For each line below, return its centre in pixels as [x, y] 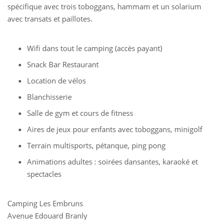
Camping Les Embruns [45, 203]
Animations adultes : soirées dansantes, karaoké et [112, 162]
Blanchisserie [49, 97]
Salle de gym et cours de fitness [80, 113]
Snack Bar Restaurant [63, 64]
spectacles [44, 174]
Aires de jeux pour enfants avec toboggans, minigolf [115, 129]
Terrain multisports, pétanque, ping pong [96, 145]
